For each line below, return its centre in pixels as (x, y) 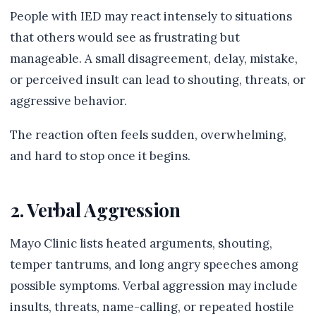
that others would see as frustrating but (125, 37)
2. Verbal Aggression (95, 209)
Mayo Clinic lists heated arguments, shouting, (141, 243)
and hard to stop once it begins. (100, 156)
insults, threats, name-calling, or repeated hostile (152, 307)
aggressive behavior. (68, 101)
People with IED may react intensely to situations (151, 16)
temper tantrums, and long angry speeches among (154, 265)
